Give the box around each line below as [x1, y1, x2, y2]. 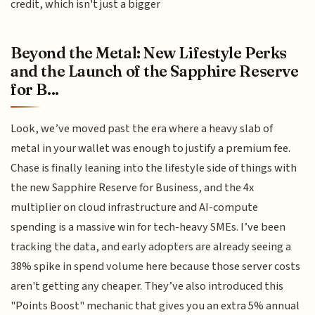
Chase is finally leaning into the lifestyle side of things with [11, 160, 297, 177]
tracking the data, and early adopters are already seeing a [11, 238, 292, 256]
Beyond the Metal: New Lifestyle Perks [11, 43, 287, 63]
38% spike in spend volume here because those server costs [11, 258, 301, 276]
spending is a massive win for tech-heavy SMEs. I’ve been [11, 219, 286, 236]
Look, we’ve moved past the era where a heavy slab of [11, 120, 274, 138]
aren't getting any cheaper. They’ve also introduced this [11, 278, 284, 295]
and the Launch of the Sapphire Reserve [11, 61, 299, 82]
